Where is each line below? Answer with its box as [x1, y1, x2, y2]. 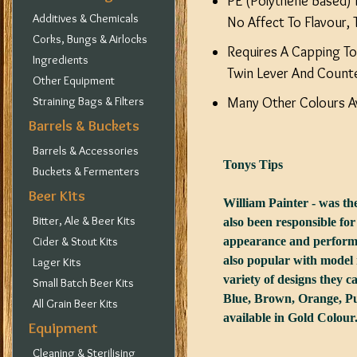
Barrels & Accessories [33, 143, 139, 158]
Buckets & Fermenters [33, 164, 139, 178]
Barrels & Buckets [29, 116, 139, 135]
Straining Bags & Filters [33, 94, 144, 108]
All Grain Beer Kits [33, 296, 118, 311]
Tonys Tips [223, 158, 283, 171]
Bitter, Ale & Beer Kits [33, 214, 135, 228]
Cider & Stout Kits [33, 234, 118, 249]
